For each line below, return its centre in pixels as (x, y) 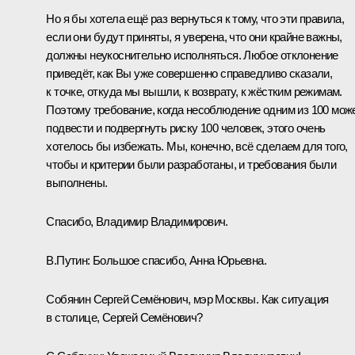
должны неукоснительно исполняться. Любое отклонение (192, 55)
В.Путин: (69, 260)
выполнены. (77, 182)
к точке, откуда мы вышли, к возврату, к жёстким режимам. (194, 91)
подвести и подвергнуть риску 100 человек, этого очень (186, 128)
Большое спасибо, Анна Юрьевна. (179, 260)
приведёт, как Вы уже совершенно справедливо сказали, (189, 73)
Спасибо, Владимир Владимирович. (137, 221)
